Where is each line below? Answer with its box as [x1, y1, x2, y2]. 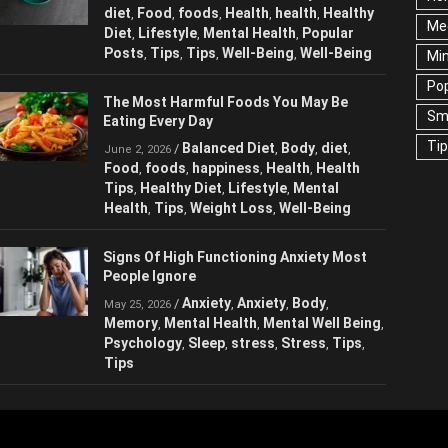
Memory [104, 334, 158, 351]
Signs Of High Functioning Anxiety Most [103, 267, 379, 284]
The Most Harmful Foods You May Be [103, 112, 356, 129]
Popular [308, 44, 361, 61]
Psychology [152, 354, 233, 371]
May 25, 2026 [104, 317, 170, 330]
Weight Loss [194, 219, 280, 236]
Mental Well [268, 334, 347, 351]
